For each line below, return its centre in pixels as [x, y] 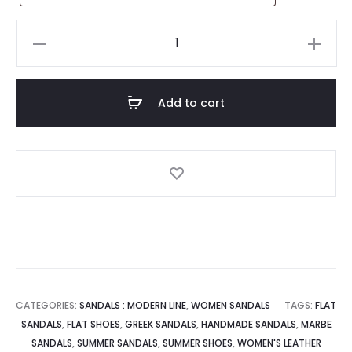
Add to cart [191, 103]
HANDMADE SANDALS [248, 324]
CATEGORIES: [48, 306]
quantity [45, 147]
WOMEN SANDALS [231, 306]
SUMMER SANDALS [117, 343]
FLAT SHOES [93, 324]
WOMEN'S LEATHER [279, 343]
